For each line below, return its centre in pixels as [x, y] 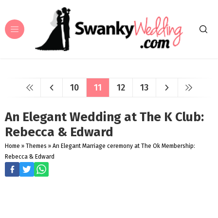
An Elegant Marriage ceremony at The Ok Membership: [124, 146]
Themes [36, 146]
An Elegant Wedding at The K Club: [104, 117]
